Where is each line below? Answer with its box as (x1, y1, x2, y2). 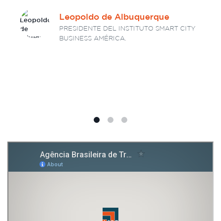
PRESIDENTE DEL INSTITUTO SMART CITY (59, 26, 195, 32)
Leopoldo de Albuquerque (59, 14, 169, 21)
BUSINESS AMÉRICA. (59, 36, 126, 41)
